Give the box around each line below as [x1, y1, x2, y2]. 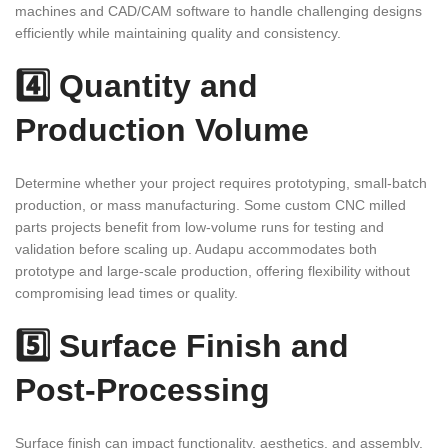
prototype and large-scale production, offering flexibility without [15, 262, 410, 279]
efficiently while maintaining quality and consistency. [15, 24, 341, 41]
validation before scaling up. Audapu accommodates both [15, 240, 377, 257]
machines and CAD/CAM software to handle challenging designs [15, 2, 422, 19]
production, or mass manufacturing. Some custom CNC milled [15, 196, 406, 213]
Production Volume [15, 111, 309, 148]
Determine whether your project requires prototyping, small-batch [15, 174, 427, 191]
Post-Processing [15, 371, 270, 408]
